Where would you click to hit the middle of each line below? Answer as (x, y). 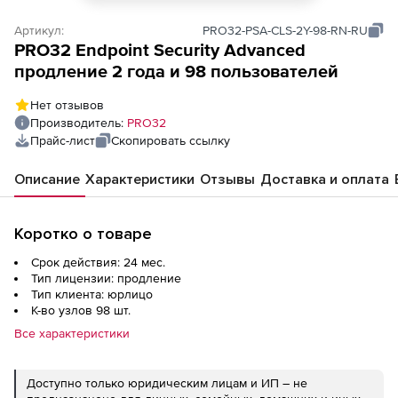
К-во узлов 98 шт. (81, 310)
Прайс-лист (63, 140)
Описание (47, 179)
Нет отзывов (67, 105)
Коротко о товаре (83, 234)
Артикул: (39, 30)
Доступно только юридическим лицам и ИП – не (167, 383)
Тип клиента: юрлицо (92, 294)
